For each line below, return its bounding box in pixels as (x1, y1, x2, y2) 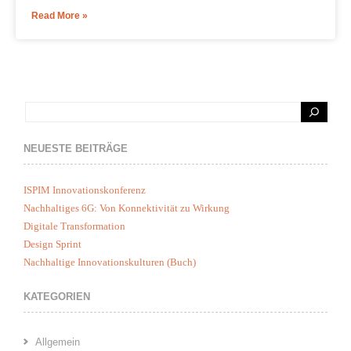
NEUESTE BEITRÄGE (24, 143, 128, 155)
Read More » (31, 10, 88, 22)
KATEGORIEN (24, 291, 90, 303)
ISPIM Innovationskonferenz (24, 184, 146, 197)
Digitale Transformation (24, 220, 125, 233)
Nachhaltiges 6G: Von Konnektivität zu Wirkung (24, 202, 230, 215)
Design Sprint (24, 238, 81, 251)
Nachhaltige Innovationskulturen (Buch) (24, 256, 196, 269)
